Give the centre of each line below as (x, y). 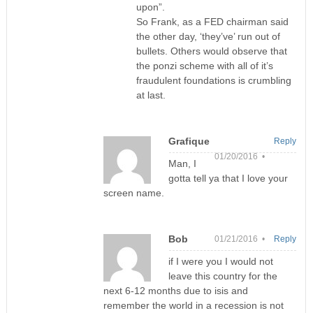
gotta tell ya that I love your (228, 179)
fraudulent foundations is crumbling (213, 81)
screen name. (133, 193)
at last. (151, 95)
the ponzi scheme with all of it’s (204, 66)
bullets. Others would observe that (211, 51)
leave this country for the (223, 276)
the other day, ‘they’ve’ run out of (208, 37)
